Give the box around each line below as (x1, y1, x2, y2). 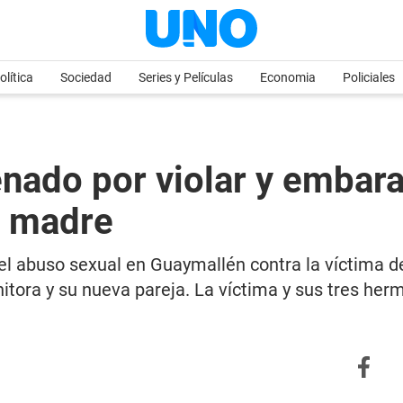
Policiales (343, 70, 395, 85)
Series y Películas (139, 70, 233, 85)
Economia (260, 70, 316, 85)
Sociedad (60, 70, 112, 85)
